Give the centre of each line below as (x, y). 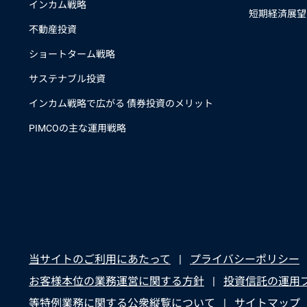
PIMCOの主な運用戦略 (77, 128)
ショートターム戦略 (72, 54)
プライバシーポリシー (245, 259)
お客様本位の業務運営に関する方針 (116, 281)
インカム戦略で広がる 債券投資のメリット (121, 103)
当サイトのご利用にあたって (100, 259)
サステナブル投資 (67, 79)
